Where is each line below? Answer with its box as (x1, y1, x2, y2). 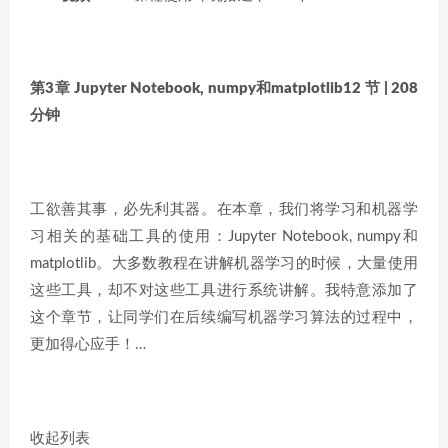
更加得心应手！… (30, 336, 146, 352)
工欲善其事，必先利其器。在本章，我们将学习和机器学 (30, 201, 418, 217)
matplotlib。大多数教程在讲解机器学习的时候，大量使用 (30, 255, 418, 271)
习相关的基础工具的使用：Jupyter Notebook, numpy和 (30, 228, 418, 244)
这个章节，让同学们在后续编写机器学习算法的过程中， (30, 309, 418, 325)
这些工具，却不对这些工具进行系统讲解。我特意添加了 (30, 282, 418, 298)
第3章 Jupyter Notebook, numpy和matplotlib (30, 80, 344, 96)
